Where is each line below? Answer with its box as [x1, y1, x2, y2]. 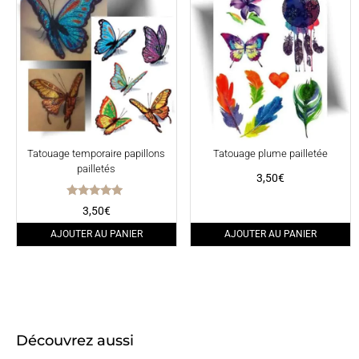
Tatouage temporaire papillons [27, 147, 166, 159]
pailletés [77, 162, 116, 175]
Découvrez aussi [16, 332, 134, 350]
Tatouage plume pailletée [213, 147, 329, 159]
